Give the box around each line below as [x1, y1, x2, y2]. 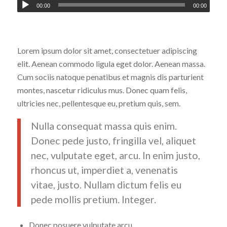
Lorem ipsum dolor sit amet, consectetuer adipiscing [17, 46, 197, 56]
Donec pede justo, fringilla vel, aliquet [30, 134, 196, 147]
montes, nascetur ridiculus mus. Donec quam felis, [17, 85, 187, 95]
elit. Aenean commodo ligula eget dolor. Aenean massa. [17, 59, 205, 69]
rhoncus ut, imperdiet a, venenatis [30, 164, 178, 176]
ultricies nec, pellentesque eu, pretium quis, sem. [17, 98, 180, 108]
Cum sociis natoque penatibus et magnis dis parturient [17, 72, 204, 82]
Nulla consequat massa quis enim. [30, 120, 177, 132]
